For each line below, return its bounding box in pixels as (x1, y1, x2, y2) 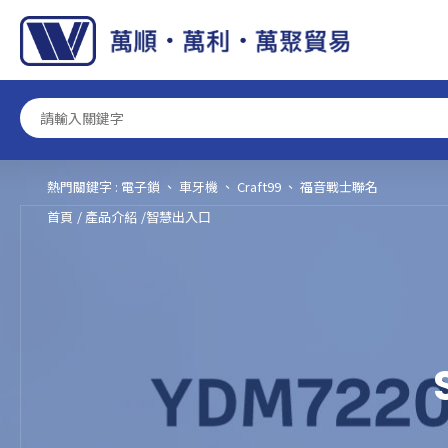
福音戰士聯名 (300, 177, 379, 196)
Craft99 (237, 177, 282, 196)
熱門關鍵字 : (47, 177, 119, 196)
